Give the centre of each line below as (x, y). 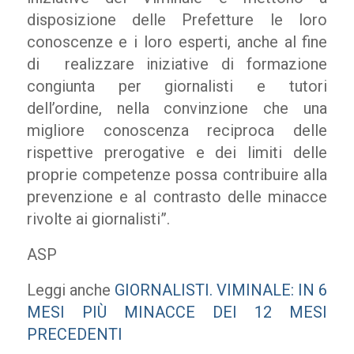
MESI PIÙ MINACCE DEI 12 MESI (177, 312)
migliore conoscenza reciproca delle (177, 130)
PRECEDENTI (76, 334)
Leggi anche (70, 290)
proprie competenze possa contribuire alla (177, 175)
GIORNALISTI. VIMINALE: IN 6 (221, 290)
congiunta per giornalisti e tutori (177, 86)
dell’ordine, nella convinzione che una (177, 108)
